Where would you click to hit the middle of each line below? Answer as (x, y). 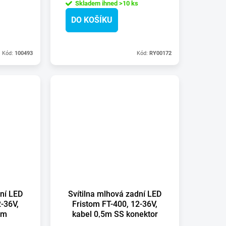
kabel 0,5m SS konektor (115, 214)
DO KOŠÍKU (92, 20)
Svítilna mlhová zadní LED (115, 194)
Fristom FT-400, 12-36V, (115, 204)
